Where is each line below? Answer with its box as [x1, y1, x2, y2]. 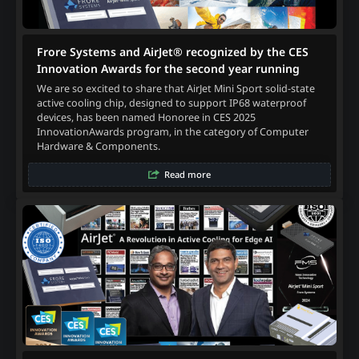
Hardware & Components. [36, 139, 160, 154]
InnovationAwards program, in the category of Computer [36, 125, 309, 139]
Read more [163, 168, 211, 181]
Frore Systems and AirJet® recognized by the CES [36, 43, 309, 59]
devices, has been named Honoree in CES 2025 [36, 111, 256, 125]
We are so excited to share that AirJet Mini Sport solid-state [36, 82, 315, 96]
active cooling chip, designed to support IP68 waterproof [36, 96, 306, 111]
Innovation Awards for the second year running [36, 60, 300, 76]
